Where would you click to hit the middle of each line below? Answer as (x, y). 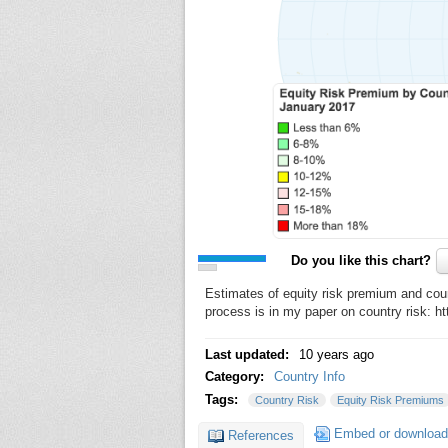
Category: (236, 377)
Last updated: (248, 354)
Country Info (309, 377)
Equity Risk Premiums (390, 399)
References (261, 435)
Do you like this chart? (361, 260)
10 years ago (336, 354)
